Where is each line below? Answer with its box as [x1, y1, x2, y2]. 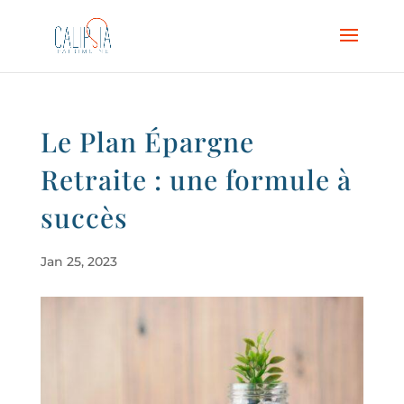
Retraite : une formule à [40, 161, 352, 197]
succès [40, 199, 128, 235]
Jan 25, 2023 [40, 253, 117, 270]
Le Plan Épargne [40, 124, 254, 160]
